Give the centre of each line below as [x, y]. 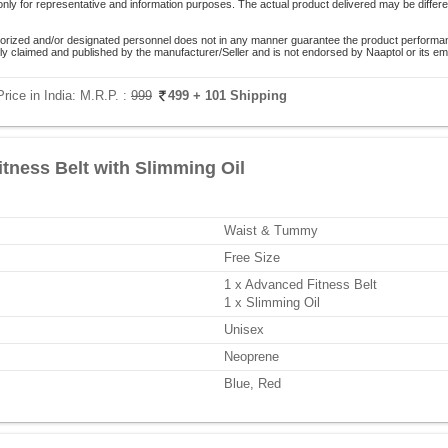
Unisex [244, 329]
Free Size [252, 257]
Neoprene [251, 356]
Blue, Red [252, 383]
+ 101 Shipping [240, 95]
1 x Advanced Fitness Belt [300, 284]
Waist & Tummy [271, 230]
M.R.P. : [105, 95]
